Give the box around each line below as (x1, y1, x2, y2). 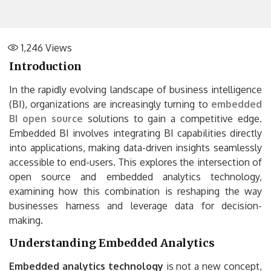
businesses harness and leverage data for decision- (9, 199, 262, 212)
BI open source (9, 112, 83, 125)
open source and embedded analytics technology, (9, 170, 262, 183)
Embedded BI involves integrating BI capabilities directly (9, 126, 262, 139)
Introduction (9, 59, 82, 73)
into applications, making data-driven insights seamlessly (9, 141, 262, 154)
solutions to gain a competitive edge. (82, 112, 262, 125)
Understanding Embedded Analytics (9, 235, 215, 250)
